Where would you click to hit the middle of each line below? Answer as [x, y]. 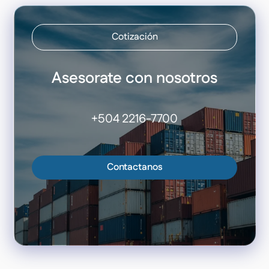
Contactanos [134, 168]
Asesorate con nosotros [134, 79]
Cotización [134, 37]
